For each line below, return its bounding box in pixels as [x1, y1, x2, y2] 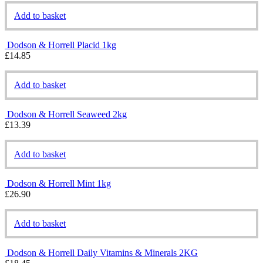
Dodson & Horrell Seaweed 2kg [7, 109, 127, 119]
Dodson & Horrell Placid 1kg [7, 39, 116, 50]
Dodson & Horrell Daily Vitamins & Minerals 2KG [7, 247, 198, 258]
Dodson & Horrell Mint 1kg [7, 178, 111, 188]
